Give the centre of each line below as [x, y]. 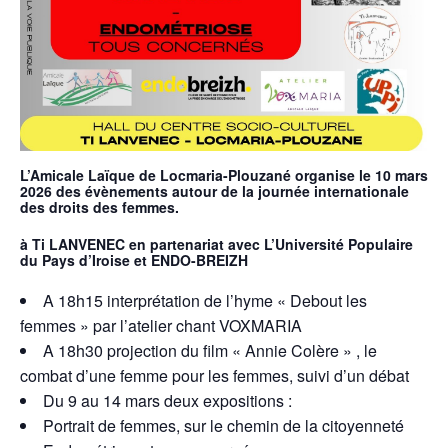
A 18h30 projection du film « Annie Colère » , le [210, 351]
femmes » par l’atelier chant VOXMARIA [161, 326]
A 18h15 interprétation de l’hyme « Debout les [205, 301]
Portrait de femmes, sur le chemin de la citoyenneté [223, 426]
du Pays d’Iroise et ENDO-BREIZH [134, 259]
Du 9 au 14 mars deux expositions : [167, 401]
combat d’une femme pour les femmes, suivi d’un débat [214, 376]
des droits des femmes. [99, 207]
